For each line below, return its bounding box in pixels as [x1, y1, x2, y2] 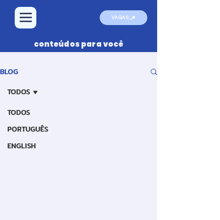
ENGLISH [7, 140, 36, 151]
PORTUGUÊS [7, 124, 48, 135]
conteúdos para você [33, 39, 124, 49]
